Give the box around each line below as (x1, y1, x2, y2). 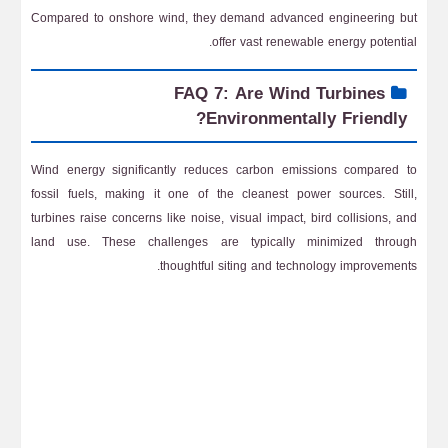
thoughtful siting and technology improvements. (160, 255, 417, 277)
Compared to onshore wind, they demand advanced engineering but (31, 7, 417, 29)
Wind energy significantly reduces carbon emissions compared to (31, 159, 417, 181)
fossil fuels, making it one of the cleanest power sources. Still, (31, 183, 417, 205)
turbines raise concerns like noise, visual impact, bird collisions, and (31, 207, 417, 229)
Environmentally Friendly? (206, 102, 407, 134)
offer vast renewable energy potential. (212, 31, 417, 53)
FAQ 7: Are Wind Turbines (174, 77, 385, 109)
